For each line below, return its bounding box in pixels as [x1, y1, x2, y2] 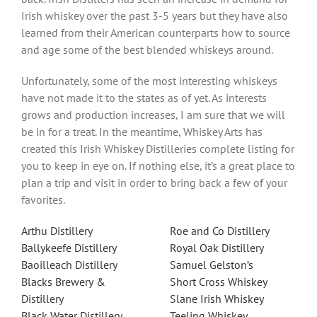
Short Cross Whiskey [170, 274, 270, 289]
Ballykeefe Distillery [21, 240, 119, 255]
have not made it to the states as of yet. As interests [21, 90, 267, 105]
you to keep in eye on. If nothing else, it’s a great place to [21, 158, 295, 173]
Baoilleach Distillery [21, 257, 120, 272]
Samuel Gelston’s [170, 257, 253, 272]
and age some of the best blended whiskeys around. [21, 42, 273, 57]
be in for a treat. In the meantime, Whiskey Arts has [21, 124, 263, 139]
